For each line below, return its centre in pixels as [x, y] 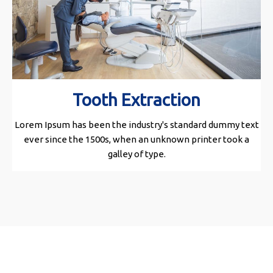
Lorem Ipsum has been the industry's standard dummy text [136, 125]
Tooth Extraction [136, 100]
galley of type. [136, 154]
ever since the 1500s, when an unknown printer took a [136, 140]
